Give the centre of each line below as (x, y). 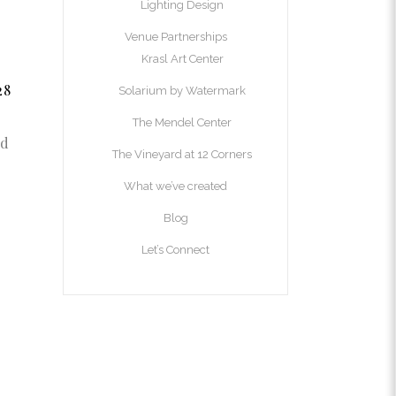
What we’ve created (175, 186)
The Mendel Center (182, 122)
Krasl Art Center (182, 59)
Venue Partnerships (175, 37)
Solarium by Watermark (182, 91)
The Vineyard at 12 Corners (182, 154)
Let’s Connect (175, 250)
